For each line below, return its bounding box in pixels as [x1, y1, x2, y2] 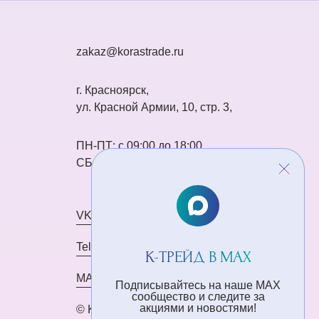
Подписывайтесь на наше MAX [115, 279, 281, 291]
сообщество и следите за [131, 291, 265, 303]
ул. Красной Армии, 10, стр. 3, [76, 100, 232, 113]
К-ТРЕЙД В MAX [145, 247, 251, 266]
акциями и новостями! [140, 302, 256, 314]
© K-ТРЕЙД [76, 303, 138, 315]
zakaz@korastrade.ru [76, 45, 184, 58]
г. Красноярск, [76, 83, 149, 96]
